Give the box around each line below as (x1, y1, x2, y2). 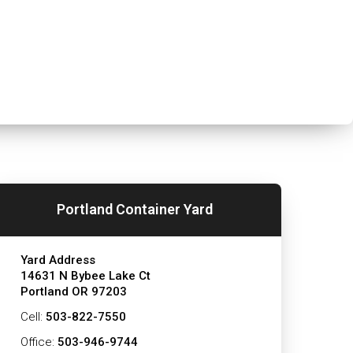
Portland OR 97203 (20, 284, 128, 299)
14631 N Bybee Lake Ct (20, 268, 151, 283)
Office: (20, 334, 58, 349)
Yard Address (20, 252, 96, 267)
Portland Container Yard (56, 201, 213, 218)
